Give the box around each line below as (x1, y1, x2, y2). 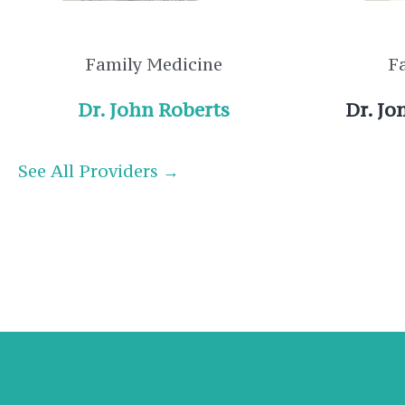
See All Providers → (18, 160, 179, 182)
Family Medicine (85, 53, 223, 75)
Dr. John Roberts (78, 98, 230, 122)
